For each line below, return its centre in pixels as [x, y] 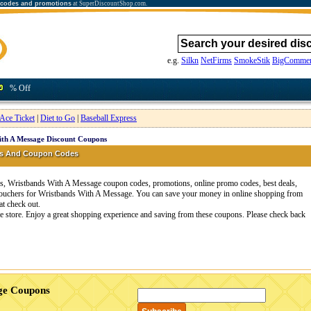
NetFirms [216, 60]
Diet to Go [58, 118]
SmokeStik [252, 60]
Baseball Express [109, 118]
